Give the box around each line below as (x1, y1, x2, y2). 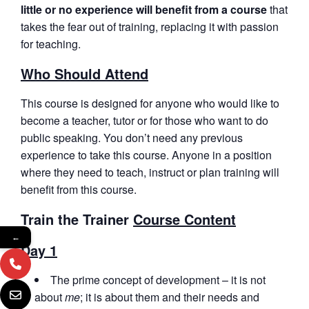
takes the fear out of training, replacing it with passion (21, 18, 279, 34)
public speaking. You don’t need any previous (21, 129, 243, 146)
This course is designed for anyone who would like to (21, 94, 279, 111)
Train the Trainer (21, 208, 133, 229)
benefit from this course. (21, 181, 137, 197)
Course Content (133, 208, 236, 229)
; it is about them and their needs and (80, 288, 259, 305)
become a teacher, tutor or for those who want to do (21, 112, 268, 128)
